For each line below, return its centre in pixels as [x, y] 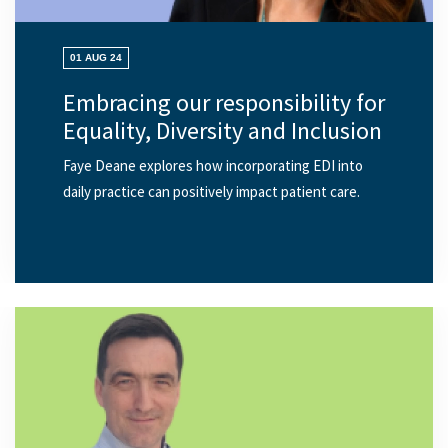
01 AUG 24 [96, 58]
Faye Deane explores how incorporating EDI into [213, 166]
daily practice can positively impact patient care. [211, 192]
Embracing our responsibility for [224, 103]
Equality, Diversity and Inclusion [222, 131]
